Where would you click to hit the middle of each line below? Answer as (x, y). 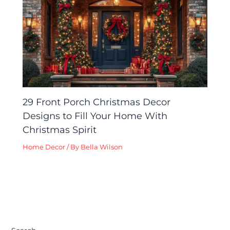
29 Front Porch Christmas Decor (97, 102)
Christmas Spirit (60, 129)
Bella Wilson (102, 147)
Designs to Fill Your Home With (95, 116)
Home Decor (44, 147)
